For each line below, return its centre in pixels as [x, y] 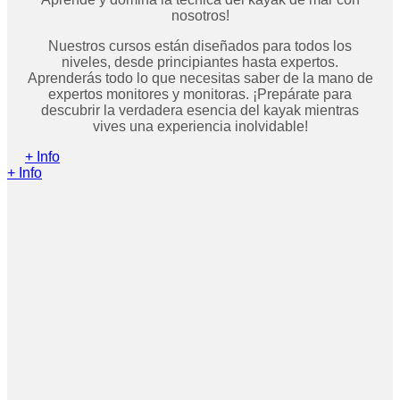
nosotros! [200, 16]
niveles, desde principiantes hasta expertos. [200, 62]
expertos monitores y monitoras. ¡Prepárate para [200, 95]
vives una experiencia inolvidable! [200, 127]
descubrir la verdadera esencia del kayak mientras [200, 111]
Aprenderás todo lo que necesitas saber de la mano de [200, 79]
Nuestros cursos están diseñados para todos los [200, 46]
